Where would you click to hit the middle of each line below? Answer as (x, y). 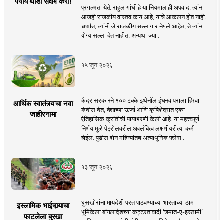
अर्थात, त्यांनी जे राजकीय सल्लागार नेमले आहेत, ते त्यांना (142, 26)
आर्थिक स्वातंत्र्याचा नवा (43, 104)
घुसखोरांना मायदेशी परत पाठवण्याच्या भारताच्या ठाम (137, 203)
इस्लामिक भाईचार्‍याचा (43, 206)
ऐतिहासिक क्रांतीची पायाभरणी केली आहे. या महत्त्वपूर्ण (140, 119)
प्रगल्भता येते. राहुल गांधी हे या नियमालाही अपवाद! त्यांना (142, 8)
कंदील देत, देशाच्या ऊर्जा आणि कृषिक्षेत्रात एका (133, 110)
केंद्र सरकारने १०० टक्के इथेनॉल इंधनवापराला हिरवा (140, 100)
